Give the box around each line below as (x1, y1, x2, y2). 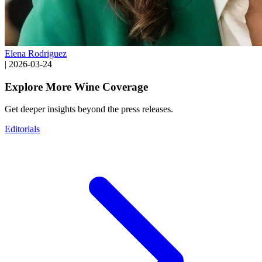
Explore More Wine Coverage (5, 80, 148, 93)
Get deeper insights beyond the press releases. (5, 104, 173, 115)
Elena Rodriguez (5, 48, 67, 58)
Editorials (5, 124, 40, 135)
